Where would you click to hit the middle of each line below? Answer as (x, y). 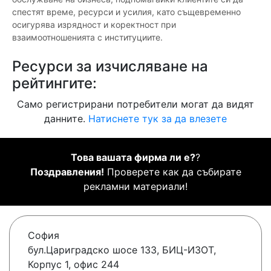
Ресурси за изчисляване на (110, 67)
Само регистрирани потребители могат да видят (135, 104)
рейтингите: (54, 83)
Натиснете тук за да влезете (158, 119)
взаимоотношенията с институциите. (87, 38)
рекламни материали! (135, 187)
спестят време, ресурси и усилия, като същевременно (126, 12)
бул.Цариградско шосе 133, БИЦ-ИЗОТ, (122, 250)
